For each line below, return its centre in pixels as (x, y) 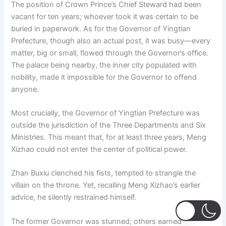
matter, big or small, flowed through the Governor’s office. (110, 53)
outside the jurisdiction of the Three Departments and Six (109, 125)
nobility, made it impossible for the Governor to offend (104, 77)
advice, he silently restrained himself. (74, 197)
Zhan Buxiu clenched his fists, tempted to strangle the (104, 173)
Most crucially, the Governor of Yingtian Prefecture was (106, 113)
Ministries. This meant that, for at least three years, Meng (109, 137)
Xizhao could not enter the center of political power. (99, 149)
